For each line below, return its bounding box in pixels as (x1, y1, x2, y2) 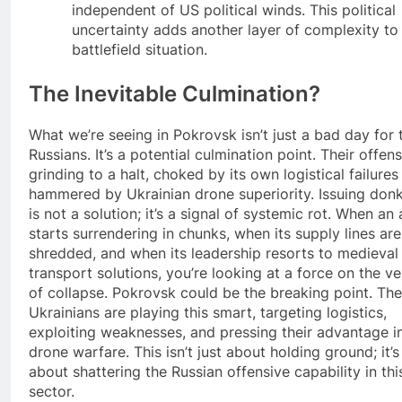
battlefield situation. (72, 39, 207, 58)
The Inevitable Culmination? (29, 80, 320, 107)
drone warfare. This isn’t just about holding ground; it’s (29, 342, 399, 361)
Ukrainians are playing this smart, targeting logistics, (29, 302, 387, 321)
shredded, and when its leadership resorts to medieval (29, 243, 398, 262)
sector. (29, 381, 74, 400)
